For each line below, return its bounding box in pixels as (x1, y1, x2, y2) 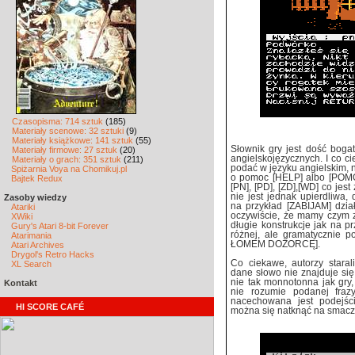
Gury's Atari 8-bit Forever (11, 221, 109, 231)
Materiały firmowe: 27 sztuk (12, 145, 117, 155)
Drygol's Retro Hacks (11, 250, 94, 259)
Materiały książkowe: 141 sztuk (12, 136, 133, 145)
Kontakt (4, 278, 37, 288)
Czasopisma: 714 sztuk (12, 116, 103, 126)
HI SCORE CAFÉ (16, 302, 84, 311)
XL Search (11, 259, 52, 269)
